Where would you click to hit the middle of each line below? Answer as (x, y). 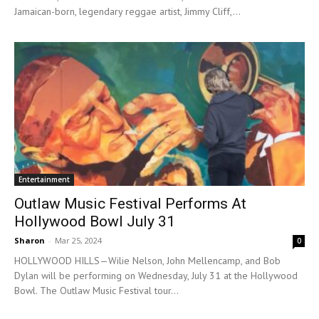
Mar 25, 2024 (78, 240)
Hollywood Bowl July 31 (95, 221)
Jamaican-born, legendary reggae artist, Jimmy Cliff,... (127, 12)
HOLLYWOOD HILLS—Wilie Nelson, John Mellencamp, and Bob (147, 260)
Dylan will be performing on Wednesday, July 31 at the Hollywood (156, 275)
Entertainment (44, 179)
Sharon (30, 240)
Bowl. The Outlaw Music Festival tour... (96, 290)
